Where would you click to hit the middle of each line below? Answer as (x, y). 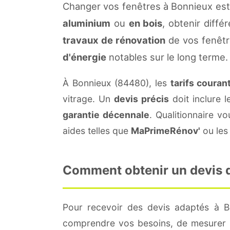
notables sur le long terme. (167, 57)
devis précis (141, 99)
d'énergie (84, 57)
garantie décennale (106, 114)
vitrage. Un (88, 99)
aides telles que (97, 130)
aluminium (87, 23)
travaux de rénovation (114, 40)
